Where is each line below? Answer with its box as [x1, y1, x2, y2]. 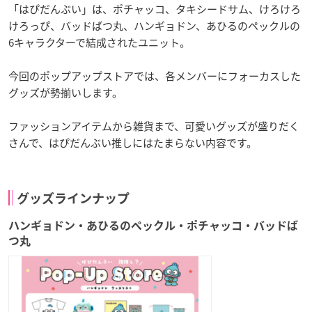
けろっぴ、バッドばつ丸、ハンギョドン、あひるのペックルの [8, 17, 300, 33]
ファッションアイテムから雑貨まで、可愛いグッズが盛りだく [8, 118, 299, 134]
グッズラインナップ [17, 192, 130, 205]
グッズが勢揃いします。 [8, 84, 123, 100]
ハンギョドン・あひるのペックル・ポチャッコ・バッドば [8, 219, 298, 231]
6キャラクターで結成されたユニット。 [8, 34, 190, 50]
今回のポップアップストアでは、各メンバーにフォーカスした [8, 68, 301, 84]
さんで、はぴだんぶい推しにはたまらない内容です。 [8, 134, 257, 150]
